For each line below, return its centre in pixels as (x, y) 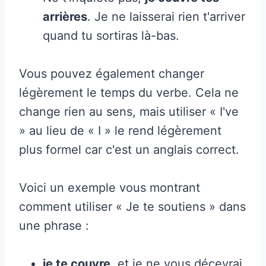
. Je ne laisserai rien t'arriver (166, 16)
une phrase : (54, 225)
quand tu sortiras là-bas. (111, 35)
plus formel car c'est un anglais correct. (129, 149)
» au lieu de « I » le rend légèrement (120, 130)
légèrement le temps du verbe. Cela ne (129, 92)
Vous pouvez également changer (112, 73)
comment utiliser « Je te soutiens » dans (132, 206)
